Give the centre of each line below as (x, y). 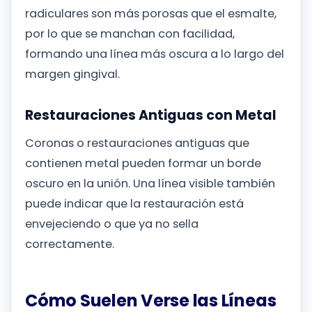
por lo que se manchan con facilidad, (130, 33)
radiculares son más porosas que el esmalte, (151, 13)
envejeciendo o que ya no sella (112, 224)
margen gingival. (72, 74)
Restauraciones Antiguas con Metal (151, 116)
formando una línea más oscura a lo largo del (155, 54)
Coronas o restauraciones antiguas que (137, 143)
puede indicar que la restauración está (134, 203)
